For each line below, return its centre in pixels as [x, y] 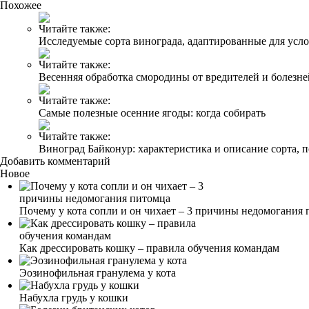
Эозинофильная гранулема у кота [98, 272]
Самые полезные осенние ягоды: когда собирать [152, 112]
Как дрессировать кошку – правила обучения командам [149, 248]
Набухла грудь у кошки [74, 297]
